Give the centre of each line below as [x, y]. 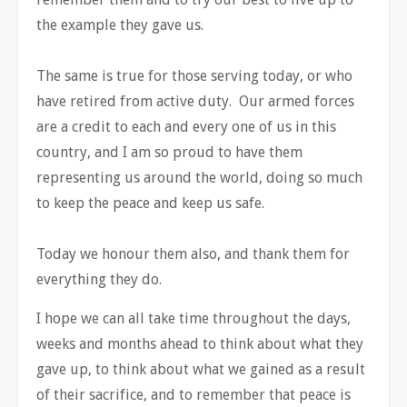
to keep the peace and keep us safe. [150, 203]
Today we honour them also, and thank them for [193, 254]
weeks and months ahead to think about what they [200, 344]
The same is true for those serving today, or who [194, 76]
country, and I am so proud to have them [169, 152]
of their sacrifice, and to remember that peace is [194, 395]
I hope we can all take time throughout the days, [194, 318]
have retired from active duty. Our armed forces [195, 101]
